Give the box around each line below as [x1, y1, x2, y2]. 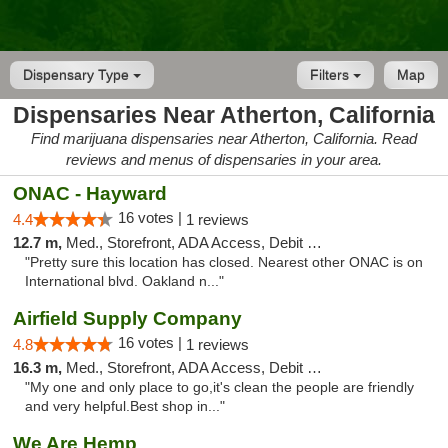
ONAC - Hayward [13, 183, 167, 204]
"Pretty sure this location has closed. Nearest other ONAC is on [25, 255, 423, 270]
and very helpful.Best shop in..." [25, 399, 225, 414]
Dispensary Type [23, 67, 133, 83]
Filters [310, 67, 353, 83]
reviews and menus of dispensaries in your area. [66, 151, 382, 168]
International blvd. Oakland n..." [25, 274, 224, 289]
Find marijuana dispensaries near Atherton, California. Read [31, 130, 417, 147]
